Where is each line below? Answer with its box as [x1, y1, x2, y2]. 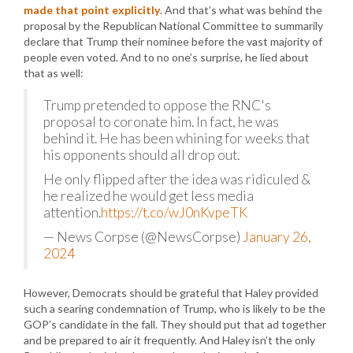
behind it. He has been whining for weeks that [43, 130, 310, 147]
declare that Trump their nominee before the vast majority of [24, 35, 322, 49]
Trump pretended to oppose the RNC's [43, 97, 271, 114]
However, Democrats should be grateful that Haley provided [24, 286, 318, 300]
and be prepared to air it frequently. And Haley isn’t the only [24, 333, 315, 347]
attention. [43, 204, 101, 221]
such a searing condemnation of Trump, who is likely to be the [24, 302, 325, 316]
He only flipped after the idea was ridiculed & [43, 171, 310, 188]
